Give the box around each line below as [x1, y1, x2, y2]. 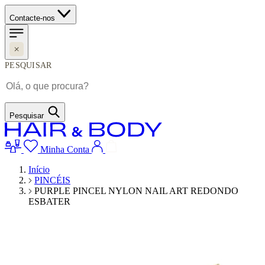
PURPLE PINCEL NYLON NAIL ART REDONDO [34, 186, 238, 196]
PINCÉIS [34, 175, 70, 185]
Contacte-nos [9, 14, 55, 22]
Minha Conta [40, 144, 89, 154]
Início [28, 164, 50, 174]
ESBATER [28, 196, 70, 206]
